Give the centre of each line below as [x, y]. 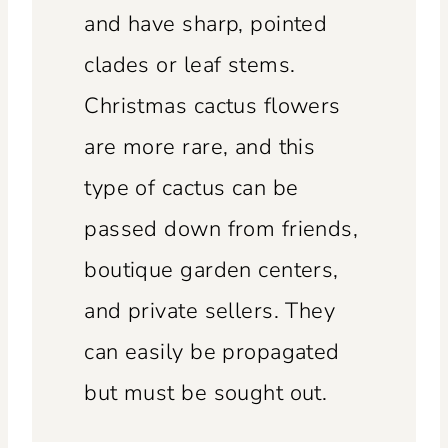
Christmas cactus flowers [212, 106]
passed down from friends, [221, 229]
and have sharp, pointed [206, 24]
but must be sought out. [206, 393]
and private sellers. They [210, 311]
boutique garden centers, [211, 270]
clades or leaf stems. [190, 65]
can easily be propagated [212, 352]
